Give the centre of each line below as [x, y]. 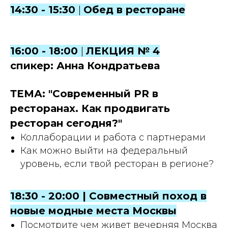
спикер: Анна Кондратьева [85, 66]
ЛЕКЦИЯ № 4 [123, 51]
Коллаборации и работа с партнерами [113, 138]
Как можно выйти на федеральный [104, 151]
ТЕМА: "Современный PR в [84, 94]
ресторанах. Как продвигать [90, 109]
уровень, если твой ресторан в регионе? [117, 164]
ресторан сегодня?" [66, 123]
